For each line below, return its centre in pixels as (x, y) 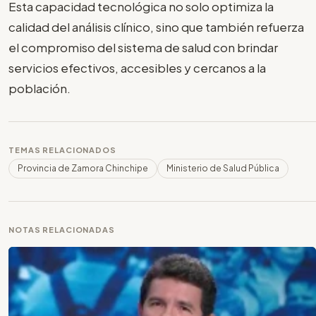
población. (39, 89)
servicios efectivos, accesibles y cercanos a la (137, 68)
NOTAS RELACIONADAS (62, 230)
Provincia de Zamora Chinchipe (83, 169)
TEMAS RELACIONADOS (62, 150)
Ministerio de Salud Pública (223, 169)
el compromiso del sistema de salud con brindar (143, 48)
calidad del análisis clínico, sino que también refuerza (156, 27)
